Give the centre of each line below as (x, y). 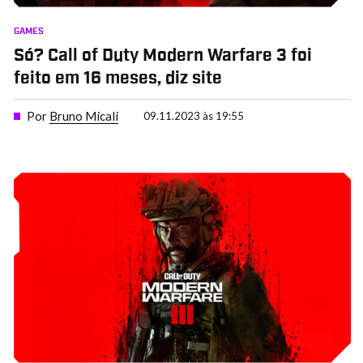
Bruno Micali (83, 116)
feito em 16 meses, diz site (117, 78)
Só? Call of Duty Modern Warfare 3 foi (162, 56)
